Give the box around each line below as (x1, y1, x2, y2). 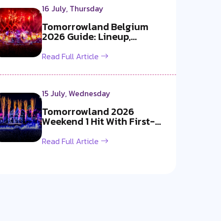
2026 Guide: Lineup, (41, 29, 131, 44)
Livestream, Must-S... (41, 39, 135, 54)
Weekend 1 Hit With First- (41, 114, 155, 129)
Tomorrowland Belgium (41, 19, 148, 34)
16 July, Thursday (41, 2, 104, 14)
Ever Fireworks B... (41, 124, 121, 139)
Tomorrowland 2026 (41, 104, 134, 119)
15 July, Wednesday (41, 87, 110, 99)
